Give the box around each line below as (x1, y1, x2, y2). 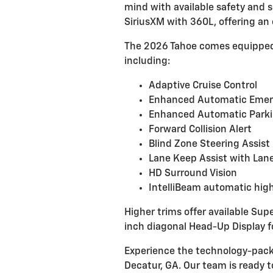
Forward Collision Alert (149, 125, 252, 135)
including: (124, 57, 170, 66)
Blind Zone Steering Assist (149, 140, 270, 149)
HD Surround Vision (149, 169, 237, 179)
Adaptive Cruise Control (149, 81, 257, 91)
